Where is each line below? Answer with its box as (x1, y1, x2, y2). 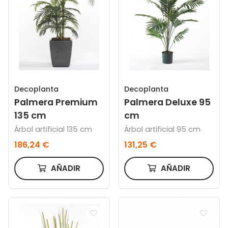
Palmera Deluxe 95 (124, 96, 211, 108)
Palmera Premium (14, 96, 98, 108)
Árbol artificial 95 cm (124, 124, 201, 134)
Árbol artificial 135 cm (14, 124, 93, 134)
